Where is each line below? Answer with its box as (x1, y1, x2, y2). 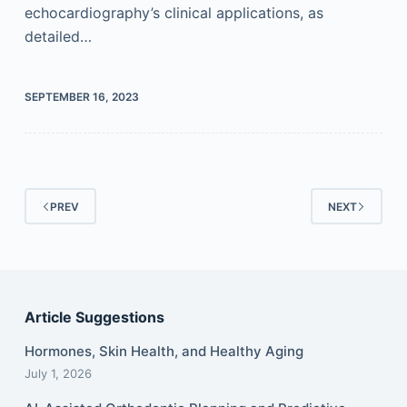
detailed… (24, 27, 92, 46)
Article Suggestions (24, 308, 164, 327)
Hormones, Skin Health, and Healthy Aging (24, 342, 303, 361)
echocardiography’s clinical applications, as (24, 4, 323, 23)
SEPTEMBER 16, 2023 (24, 90, 139, 104)
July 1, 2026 (24, 366, 92, 382)
